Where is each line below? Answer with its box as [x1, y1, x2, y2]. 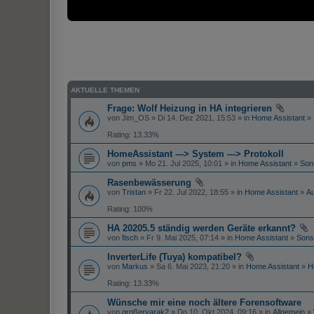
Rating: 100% [107, 205, 153, 214]
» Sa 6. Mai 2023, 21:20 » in [148, 262, 246, 271]
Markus [122, 262, 148, 271]
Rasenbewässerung [107, 177, 191, 189]
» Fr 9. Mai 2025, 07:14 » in [138, 233, 235, 243]
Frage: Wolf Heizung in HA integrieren [107, 103, 272, 114]
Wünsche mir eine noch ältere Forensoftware [107, 297, 301, 308]
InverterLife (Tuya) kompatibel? [107, 252, 242, 263]
